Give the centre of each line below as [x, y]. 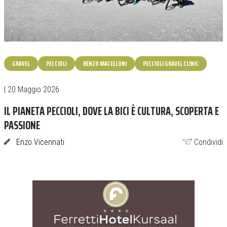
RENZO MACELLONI [105, 63]
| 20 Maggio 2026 [32, 89]
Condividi [209, 142]
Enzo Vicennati [40, 142]
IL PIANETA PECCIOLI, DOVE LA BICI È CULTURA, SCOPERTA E [111, 111]
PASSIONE [22, 125]
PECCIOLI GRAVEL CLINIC [171, 63]
